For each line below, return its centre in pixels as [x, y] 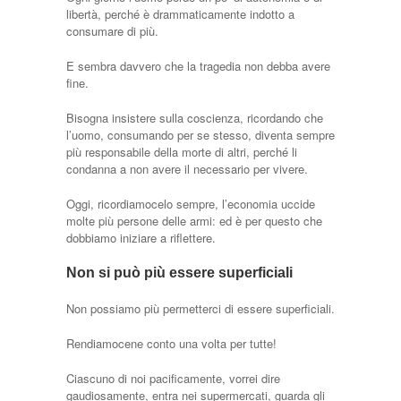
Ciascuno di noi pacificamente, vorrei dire [173, 378]
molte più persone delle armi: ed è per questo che [194, 220]
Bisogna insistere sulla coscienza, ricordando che [195, 117]
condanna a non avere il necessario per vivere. [187, 168]
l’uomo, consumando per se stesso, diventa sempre [200, 134]
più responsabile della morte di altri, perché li [182, 151]
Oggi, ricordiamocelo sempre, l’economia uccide [191, 203]
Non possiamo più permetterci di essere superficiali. [200, 308]
